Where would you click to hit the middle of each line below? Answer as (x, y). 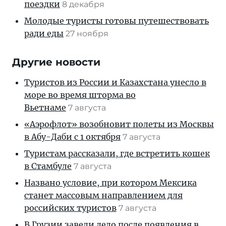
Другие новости (56, 62)
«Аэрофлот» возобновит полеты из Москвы (119, 124)
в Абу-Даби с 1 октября (72, 137)
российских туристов (70, 208)
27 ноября (88, 34)
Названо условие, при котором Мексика (110, 183)
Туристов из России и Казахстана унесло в (115, 82)
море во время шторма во (80, 95)
